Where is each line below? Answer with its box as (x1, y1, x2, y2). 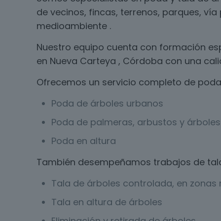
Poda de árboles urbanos (51, 97, 163, 110)
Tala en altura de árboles (51, 196, 162, 208)
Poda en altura (51, 135, 116, 147)
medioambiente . (37, 20, 111, 32)
